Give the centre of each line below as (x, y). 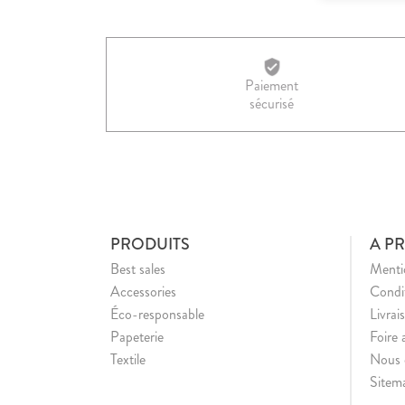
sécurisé (272, 103)
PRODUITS (150, 244)
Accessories (143, 291)
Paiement (272, 85)
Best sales (138, 268)
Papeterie (137, 336)
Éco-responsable (157, 314)
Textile (128, 359)
